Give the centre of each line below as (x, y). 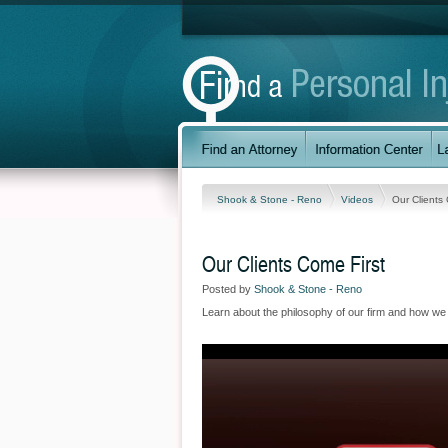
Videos (358, 199)
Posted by (228, 289)
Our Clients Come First (293, 263)
